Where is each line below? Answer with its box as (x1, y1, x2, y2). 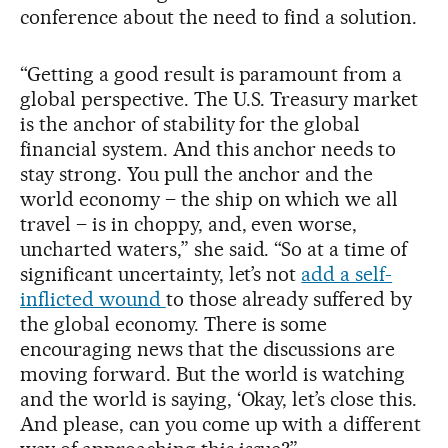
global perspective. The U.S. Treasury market (20, 86, 419, 111)
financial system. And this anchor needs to (20, 136, 397, 161)
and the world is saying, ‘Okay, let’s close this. (20, 386, 418, 411)
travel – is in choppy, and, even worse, (20, 211, 358, 236)
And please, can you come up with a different (20, 411, 422, 436)
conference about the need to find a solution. (20, 4, 418, 29)
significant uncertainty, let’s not (20, 261, 302, 286)
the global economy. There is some (20, 311, 328, 336)
